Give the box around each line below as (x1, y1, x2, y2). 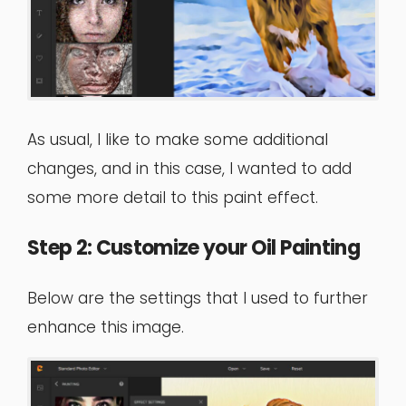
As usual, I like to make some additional (27, 128, 328, 150)
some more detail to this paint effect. (27, 186, 318, 208)
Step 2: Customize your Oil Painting (27, 233, 360, 262)
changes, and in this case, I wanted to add (27, 157, 352, 179)
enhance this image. (27, 315, 184, 338)
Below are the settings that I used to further (27, 286, 368, 309)
